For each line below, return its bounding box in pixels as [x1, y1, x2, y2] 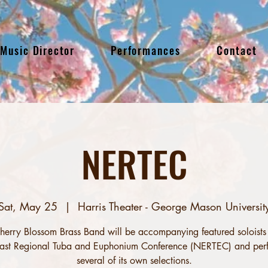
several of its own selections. [76, 254, 192, 267]
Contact [217, 42, 257, 58]
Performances [111, 42, 181, 58]
